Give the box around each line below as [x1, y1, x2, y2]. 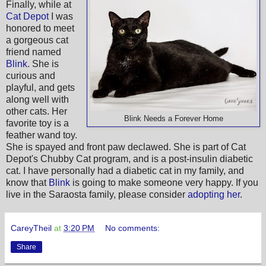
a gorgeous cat [6, 34, 68, 45]
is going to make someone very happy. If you [70, 177, 258, 188]
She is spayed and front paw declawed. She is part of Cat [6, 141, 246, 152]
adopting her [188, 189, 240, 199]
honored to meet [6, 23, 74, 33]
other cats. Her [6, 106, 67, 116]
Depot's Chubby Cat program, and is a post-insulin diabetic [6, 153, 253, 164]
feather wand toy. [6, 129, 77, 140]
